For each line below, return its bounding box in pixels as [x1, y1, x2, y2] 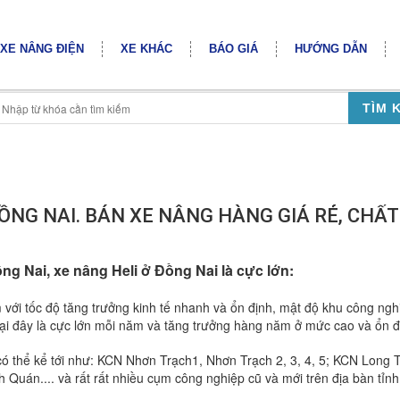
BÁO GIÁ [209, 42, 258, 55]
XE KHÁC [121, 42, 172, 55]
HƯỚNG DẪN [295, 42, 367, 55]
